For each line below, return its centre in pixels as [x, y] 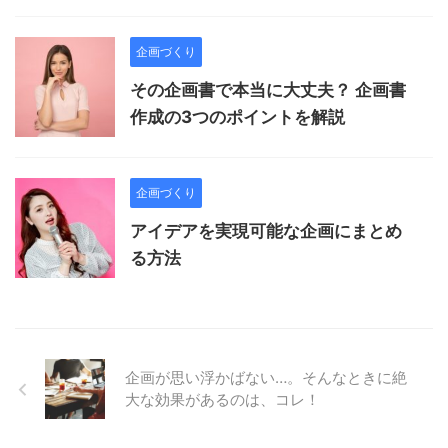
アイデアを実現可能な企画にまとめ [266, 231]
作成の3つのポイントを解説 [237, 117]
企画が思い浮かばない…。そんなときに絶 [266, 378]
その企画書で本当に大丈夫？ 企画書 [268, 90]
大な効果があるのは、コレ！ [222, 400]
